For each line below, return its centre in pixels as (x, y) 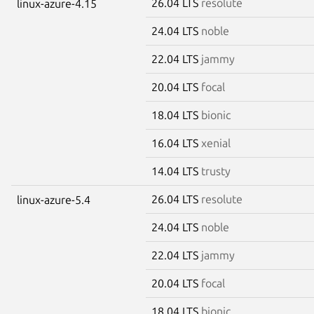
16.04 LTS (176, 143)
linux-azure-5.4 (54, 199)
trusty (216, 171)
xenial (216, 143)
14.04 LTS (176, 171)
